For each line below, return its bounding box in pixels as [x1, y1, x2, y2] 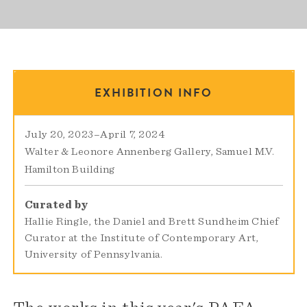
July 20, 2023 [24, 129, 94, 140]
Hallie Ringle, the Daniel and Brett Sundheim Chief [24, 216, 280, 228]
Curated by [24, 199, 88, 211]
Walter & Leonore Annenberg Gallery [24, 146, 211, 158]
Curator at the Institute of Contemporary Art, [24, 232, 259, 244]
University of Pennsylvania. [24, 249, 163, 260]
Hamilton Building [24, 164, 115, 175]
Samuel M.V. [215, 146, 275, 158]
